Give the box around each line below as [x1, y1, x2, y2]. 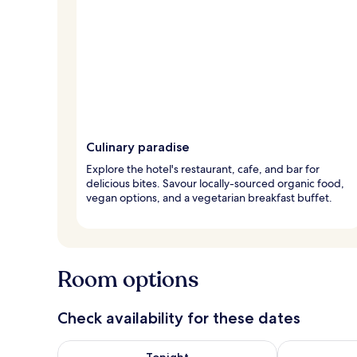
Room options [57, 264, 198, 295]
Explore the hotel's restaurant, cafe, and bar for [86, 161, 320, 176]
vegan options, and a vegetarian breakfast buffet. [86, 190, 332, 205]
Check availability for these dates [57, 308, 300, 328]
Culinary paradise [86, 139, 190, 155]
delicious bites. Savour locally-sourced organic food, [86, 175, 344, 190]
